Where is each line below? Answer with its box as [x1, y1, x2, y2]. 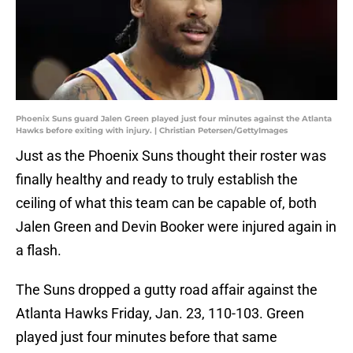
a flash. [16, 242, 61, 259]
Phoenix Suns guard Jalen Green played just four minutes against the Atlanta [16, 113, 332, 124]
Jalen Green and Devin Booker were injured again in [16, 218, 336, 236]
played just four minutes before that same [16, 329, 277, 346]
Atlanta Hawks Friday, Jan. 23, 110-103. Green [16, 305, 304, 322]
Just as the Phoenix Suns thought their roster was [16, 147, 326, 165]
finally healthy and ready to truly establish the [16, 171, 298, 188]
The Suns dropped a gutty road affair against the [16, 281, 318, 299]
